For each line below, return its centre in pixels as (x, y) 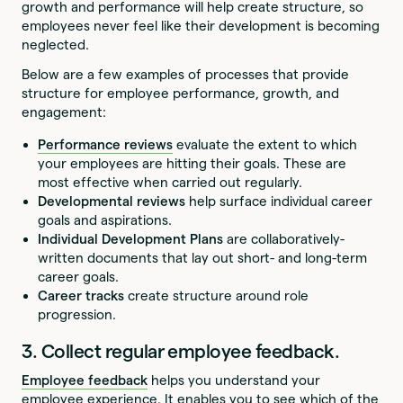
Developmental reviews (112, 201)
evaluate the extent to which (265, 145)
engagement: (64, 112)
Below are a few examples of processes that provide (186, 75)
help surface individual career (279, 201)
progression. (77, 315)
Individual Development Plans (131, 239)
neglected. (56, 44)
